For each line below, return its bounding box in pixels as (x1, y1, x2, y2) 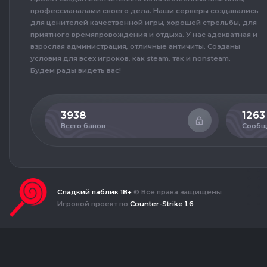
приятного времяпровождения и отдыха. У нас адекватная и (30, 30, 257, 39)
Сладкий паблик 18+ (57, 188, 133, 196)
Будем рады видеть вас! (30, 66, 121, 74)
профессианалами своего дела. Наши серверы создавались (30, 7, 259, 15)
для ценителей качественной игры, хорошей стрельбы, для (30, 18, 257, 27)
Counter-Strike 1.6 (128, 200, 194, 208)
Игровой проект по (57, 200, 128, 208)
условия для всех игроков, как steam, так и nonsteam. (30, 54, 231, 63)
